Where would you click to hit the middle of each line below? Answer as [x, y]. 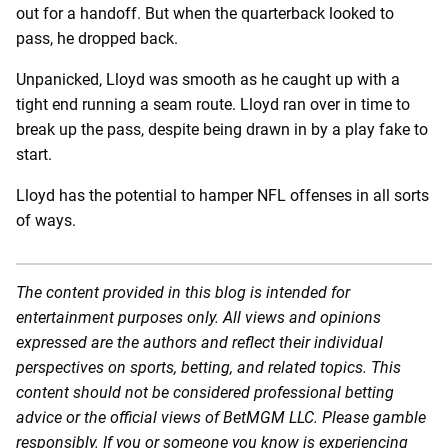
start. [34, 155]
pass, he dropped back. [97, 39]
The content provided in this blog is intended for [183, 293]
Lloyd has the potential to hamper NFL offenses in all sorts [222, 196]
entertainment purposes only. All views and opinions [198, 318]
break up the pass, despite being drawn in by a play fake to [222, 130]
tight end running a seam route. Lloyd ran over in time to [213, 105]
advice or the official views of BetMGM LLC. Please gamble [221, 418]
